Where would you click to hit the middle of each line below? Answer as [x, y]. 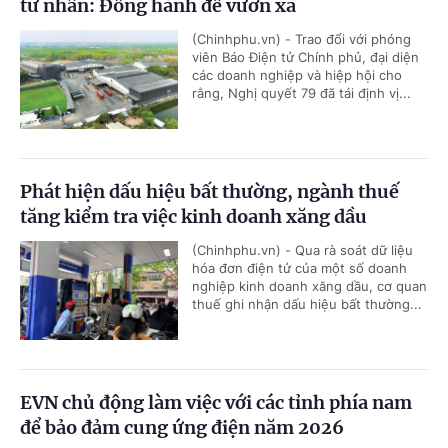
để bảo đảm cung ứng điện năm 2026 [182, 428]
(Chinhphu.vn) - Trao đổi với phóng [301, 39]
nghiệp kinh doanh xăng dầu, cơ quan [309, 286]
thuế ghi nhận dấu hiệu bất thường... [307, 304]
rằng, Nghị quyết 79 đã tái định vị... [301, 93]
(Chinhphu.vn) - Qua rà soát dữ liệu [302, 250]
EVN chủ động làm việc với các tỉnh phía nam [216, 403]
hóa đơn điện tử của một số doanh [299, 268]
